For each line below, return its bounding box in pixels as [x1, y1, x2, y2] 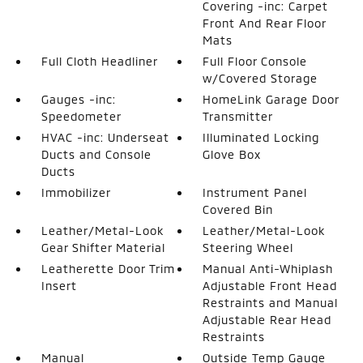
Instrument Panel [203, 185, 308, 199]
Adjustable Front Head [203, 278, 338, 293]
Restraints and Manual [203, 295, 339, 310]
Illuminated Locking [203, 130, 320, 144]
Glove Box [203, 147, 262, 161]
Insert [41, 278, 77, 293]
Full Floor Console [203, 53, 308, 68]
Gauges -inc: [41, 92, 116, 106]
